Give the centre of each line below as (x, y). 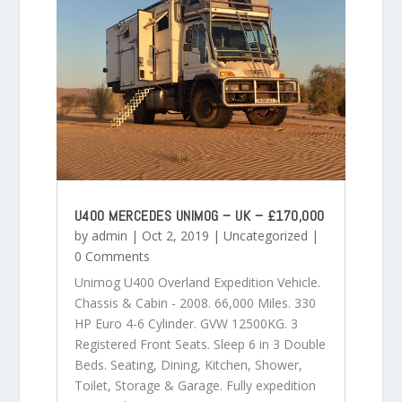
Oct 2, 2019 (175, 235)
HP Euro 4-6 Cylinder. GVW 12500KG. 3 (186, 323)
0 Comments (112, 256)
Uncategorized (265, 235)
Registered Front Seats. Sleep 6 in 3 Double (200, 344)
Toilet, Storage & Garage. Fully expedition (195, 385)
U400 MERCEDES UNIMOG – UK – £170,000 (199, 215)
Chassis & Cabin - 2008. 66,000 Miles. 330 (195, 302)
